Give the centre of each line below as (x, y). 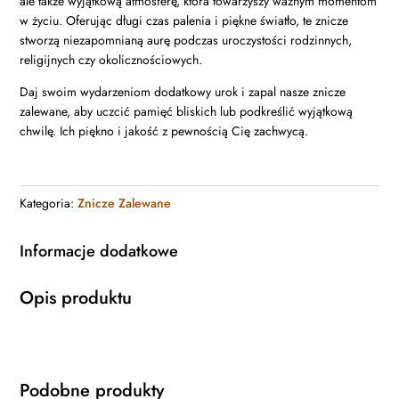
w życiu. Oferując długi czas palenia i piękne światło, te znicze (184, 21)
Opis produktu (76, 298)
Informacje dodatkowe (99, 252)
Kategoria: (49, 204)
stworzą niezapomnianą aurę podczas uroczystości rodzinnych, (186, 41)
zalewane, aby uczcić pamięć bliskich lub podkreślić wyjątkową (187, 112)
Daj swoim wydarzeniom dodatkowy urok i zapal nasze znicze (183, 92)
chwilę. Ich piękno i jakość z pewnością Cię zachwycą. (164, 131)
